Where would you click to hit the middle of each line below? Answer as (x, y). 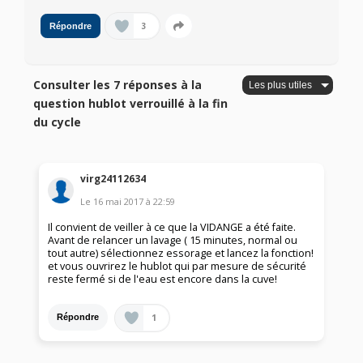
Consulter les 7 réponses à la (118, 85)
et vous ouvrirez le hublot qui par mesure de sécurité (177, 266)
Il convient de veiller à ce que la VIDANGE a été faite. (172, 227)
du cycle (58, 122)
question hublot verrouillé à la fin (131, 104)
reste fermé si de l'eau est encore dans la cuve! (163, 279)
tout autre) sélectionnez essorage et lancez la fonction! (181, 253)
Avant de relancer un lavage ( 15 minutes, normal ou (173, 240)
